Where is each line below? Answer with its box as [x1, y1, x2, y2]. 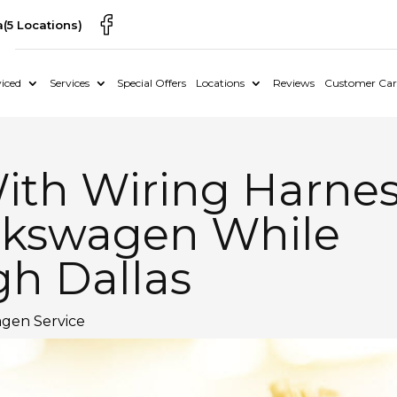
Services [49, 76, 90, 90]
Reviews [272, 76, 315, 90]
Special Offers [117, 76, 187, 90]
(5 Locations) [4, 18, 83, 32]
